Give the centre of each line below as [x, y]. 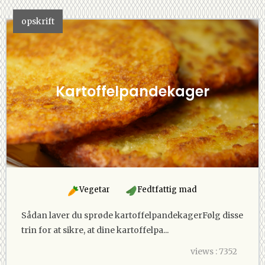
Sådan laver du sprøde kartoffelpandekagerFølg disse [132, 215]
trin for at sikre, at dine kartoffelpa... [95, 230]
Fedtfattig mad [166, 189]
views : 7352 [214, 251]
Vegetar [94, 189]
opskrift [38, 21]
